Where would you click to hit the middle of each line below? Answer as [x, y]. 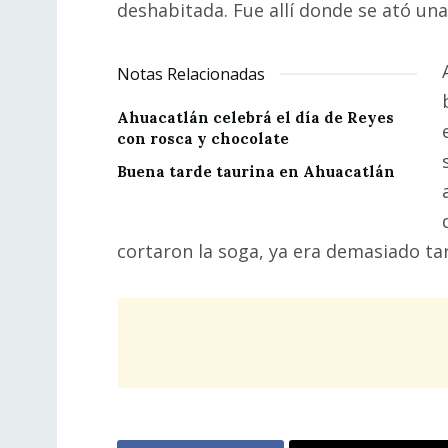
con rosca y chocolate [203, 139]
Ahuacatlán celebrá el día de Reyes [255, 118]
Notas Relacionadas [191, 74]
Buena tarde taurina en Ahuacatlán [256, 172]
